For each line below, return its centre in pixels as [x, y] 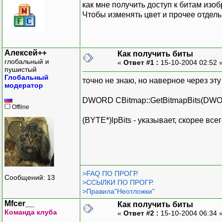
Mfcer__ [19, 203]
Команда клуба [31, 212]
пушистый [21, 69]
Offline [20, 107]
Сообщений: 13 [30, 178]
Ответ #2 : [141, 213]
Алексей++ [26, 53]
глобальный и [27, 61]
